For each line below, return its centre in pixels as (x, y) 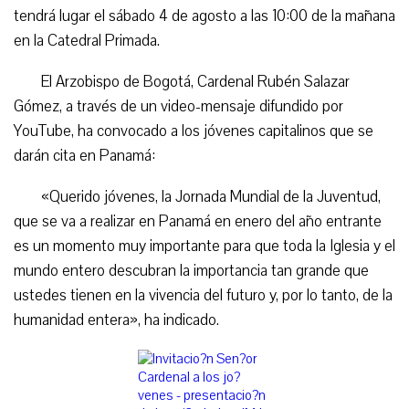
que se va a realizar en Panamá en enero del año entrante (198, 221)
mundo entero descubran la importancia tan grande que (191, 271)
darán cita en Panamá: (84, 156)
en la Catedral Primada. (87, 41)
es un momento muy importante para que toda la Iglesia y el (204, 246)
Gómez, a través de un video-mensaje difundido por (178, 106)
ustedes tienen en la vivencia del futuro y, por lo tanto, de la (203, 295)
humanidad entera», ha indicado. (116, 320)
